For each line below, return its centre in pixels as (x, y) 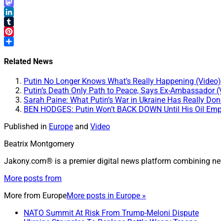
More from (23, 196)
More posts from (33, 179)
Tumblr (16, 31)
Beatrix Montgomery (39, 144)
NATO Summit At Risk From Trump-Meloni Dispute (111, 213)
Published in (25, 127)
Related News (28, 62)
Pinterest (19, 41)
